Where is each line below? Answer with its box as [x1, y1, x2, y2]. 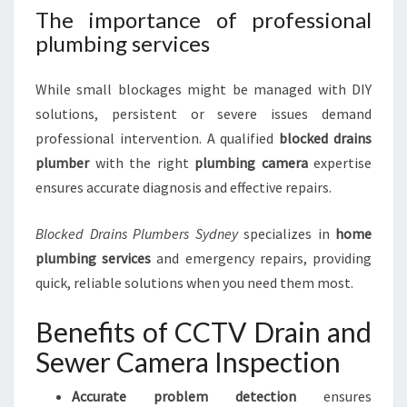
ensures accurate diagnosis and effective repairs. [35, 178, 332, 196]
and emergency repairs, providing [151, 249, 372, 267]
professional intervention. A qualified [35, 129, 280, 147]
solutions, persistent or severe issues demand [35, 104, 372, 123]
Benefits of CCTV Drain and [35, 315, 372, 348]
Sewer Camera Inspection [35, 345, 341, 378]
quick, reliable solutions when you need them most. [35, 273, 353, 292]
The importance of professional [35, 6, 372, 33]
